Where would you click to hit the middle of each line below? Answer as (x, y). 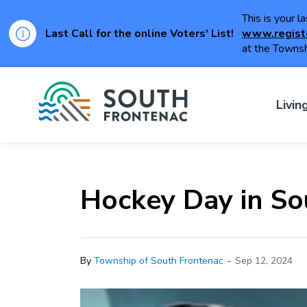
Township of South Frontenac (159, 260)
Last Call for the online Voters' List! (139, 34)
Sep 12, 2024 (264, 260)
